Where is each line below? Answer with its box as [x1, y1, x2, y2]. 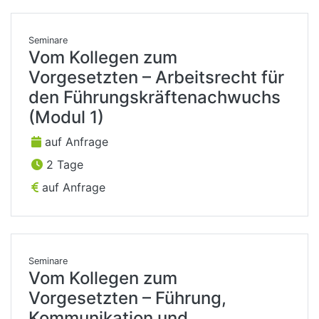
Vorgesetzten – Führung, [28, 288, 226, 309]
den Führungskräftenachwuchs [28, 87, 281, 108]
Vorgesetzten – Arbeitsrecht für [28, 67, 284, 88]
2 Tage [43, 157, 83, 172]
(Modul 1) [28, 107, 104, 128]
